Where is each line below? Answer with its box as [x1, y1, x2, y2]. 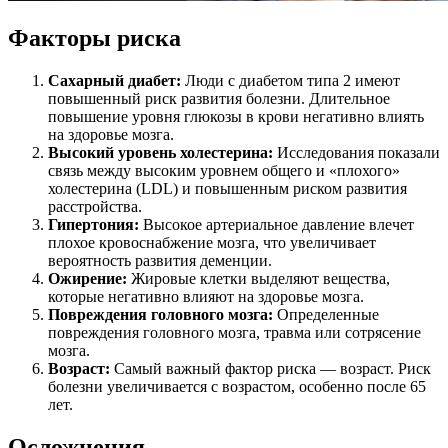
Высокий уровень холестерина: [48, 144, 277, 162]
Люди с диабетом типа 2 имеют [185, 72, 400, 90]
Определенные [277, 306, 379, 324]
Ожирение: [48, 270, 131, 288]
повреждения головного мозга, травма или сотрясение [48, 324, 421, 342]
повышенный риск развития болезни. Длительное [48, 90, 390, 108]
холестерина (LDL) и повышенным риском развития [48, 180, 407, 198]
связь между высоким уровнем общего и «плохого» [48, 162, 400, 180]
